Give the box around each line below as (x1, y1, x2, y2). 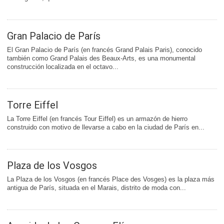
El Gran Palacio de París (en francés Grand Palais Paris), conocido (7, 46, 202, 54)
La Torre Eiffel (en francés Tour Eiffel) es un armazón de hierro (7, 115, 187, 123)
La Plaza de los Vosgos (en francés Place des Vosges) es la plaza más (7, 175, 214, 183)
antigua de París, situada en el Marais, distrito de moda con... (7, 184, 186, 192)
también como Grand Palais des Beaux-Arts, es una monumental (7, 54, 195, 62)
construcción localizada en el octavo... (7, 63, 118, 71)
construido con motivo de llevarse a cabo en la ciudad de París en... (7, 123, 204, 131)
